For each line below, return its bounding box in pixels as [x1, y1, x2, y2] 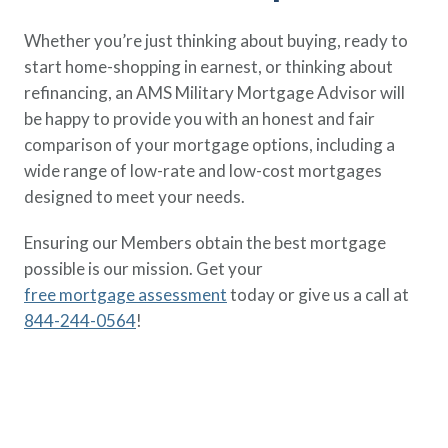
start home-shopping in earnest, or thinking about [24, 56, 393, 77]
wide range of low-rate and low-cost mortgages [24, 160, 382, 181]
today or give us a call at [227, 284, 409, 305]
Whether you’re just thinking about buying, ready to [24, 30, 408, 51]
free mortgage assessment [24, 284, 227, 305]
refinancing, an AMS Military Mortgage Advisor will [24, 82, 405, 103]
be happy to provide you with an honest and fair [24, 108, 375, 129]
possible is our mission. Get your [24, 258, 263, 279]
